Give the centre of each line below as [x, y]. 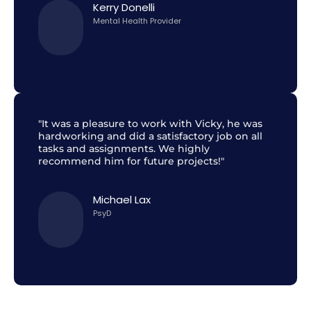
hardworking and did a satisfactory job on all [150, 136]
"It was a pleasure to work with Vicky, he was [150, 124]
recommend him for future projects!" [131, 161]
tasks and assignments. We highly [124, 149]
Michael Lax [122, 200]
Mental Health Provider [137, 20]
